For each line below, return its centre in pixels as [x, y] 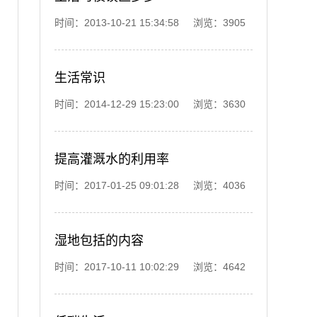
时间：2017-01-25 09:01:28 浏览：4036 [150, 185]
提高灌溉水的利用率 [112, 159]
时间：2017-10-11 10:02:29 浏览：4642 [150, 267]
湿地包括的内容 [99, 241]
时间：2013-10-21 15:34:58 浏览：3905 [150, 23]
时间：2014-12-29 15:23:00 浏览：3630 [150, 104]
